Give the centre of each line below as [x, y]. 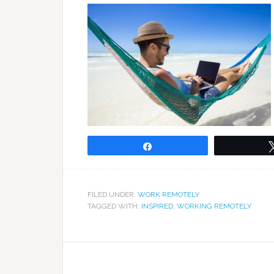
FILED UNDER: [113, 194]
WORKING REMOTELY [214, 206]
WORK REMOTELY [168, 194]
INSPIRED [157, 206]
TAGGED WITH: [114, 206]
